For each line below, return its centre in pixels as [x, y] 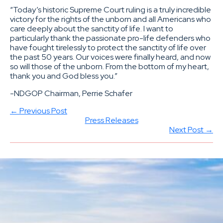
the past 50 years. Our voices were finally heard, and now [110, 57]
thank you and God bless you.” [64, 76]
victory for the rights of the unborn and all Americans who [111, 19]
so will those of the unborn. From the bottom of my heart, [110, 67]
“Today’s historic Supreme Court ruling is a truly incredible [111, 10]
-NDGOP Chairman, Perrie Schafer [71, 94]
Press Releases [111, 120]
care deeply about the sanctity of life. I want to [92, 29]
